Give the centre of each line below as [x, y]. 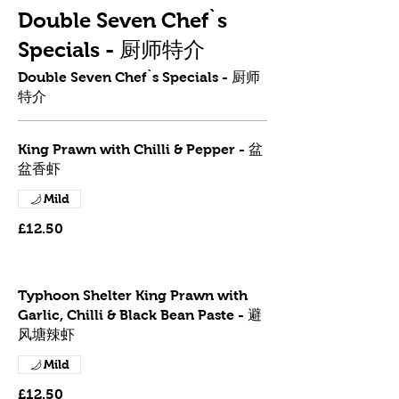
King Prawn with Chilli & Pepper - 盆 [140, 149]
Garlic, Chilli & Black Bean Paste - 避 [140, 315]
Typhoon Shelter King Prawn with [133, 295]
